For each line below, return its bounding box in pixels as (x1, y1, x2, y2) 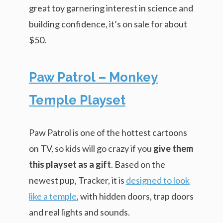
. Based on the (111, 158, 165, 170)
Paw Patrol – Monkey (29, 69, 158, 85)
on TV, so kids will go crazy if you (29, 142, 153, 154)
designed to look (126, 174, 190, 186)
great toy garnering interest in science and (29, 2, 193, 13)
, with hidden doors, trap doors (77, 190, 194, 202)
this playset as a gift (29, 158, 111, 170)
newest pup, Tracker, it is (29, 174, 126, 186)
